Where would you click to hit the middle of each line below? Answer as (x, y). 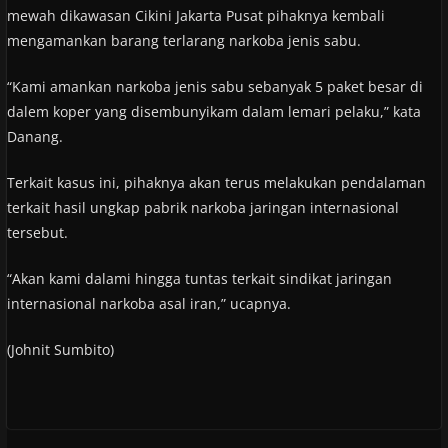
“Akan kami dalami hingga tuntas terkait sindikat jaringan (199, 278)
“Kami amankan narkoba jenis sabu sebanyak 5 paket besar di (214, 86)
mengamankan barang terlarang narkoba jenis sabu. (183, 40)
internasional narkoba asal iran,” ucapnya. (148, 303)
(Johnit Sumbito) (60, 349)
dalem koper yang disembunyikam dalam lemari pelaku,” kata (213, 111)
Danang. (34, 136)
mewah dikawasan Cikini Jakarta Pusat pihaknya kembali (195, 15)
